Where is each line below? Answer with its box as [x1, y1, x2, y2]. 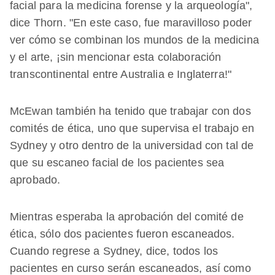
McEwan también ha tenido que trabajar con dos [10, 104, 251, 117]
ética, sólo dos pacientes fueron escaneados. [10, 227, 235, 240]
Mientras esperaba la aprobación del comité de [10, 210, 244, 223]
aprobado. [10, 173, 61, 186]
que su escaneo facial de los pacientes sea [10, 156, 225, 169]
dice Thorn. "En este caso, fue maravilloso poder [10, 16, 252, 29]
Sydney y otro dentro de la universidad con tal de [10, 139, 254, 152]
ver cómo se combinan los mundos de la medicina [10, 33, 259, 46]
